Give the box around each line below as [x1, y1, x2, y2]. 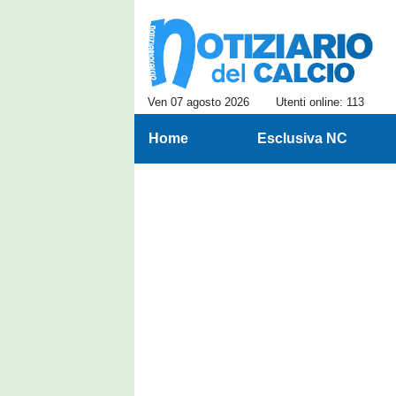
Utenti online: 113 [276, 95, 364, 109]
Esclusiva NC [256, 131, 347, 146]
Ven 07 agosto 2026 [148, 95, 249, 109]
